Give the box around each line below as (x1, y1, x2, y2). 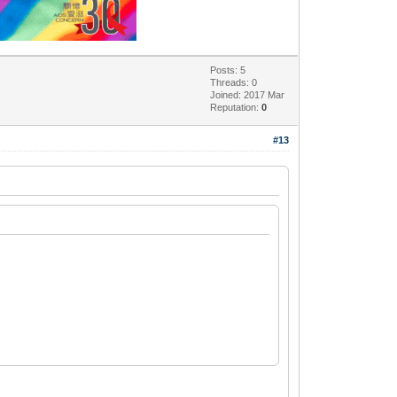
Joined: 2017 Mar (210, 89, 285, 100)
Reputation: (210, 101, 262, 113)
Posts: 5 (210, 64, 246, 75)
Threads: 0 (210, 76, 258, 88)
